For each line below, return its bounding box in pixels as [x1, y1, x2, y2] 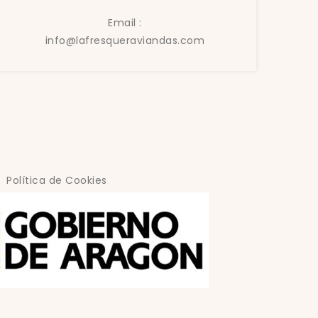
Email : [108, 16, 142, 30]
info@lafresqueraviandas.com [45, 33, 205, 48]
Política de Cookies [6, 173, 107, 187]
